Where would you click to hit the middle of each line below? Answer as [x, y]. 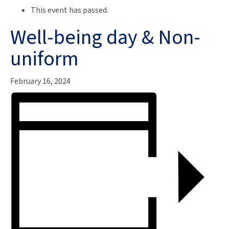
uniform [44, 59]
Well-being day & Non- [105, 37]
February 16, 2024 [40, 81]
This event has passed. [70, 10]
